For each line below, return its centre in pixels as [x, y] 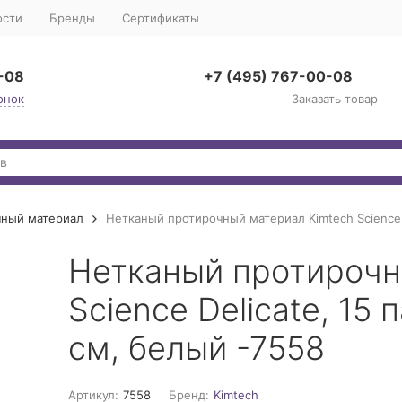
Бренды [72, 17]
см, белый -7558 [196, 348]
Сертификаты [160, 17]
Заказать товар [334, 99]
